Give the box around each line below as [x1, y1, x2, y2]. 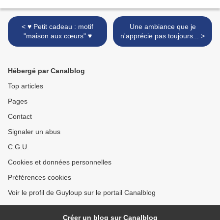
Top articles [8, 82, 43, 90]
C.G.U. [8, 143, 29, 151]
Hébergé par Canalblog [8, 67, 85, 75]
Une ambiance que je [129, 23, 196, 31]
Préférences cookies [8, 173, 71, 182]
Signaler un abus [8, 128, 60, 136]
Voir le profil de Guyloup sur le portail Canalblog [8, 189, 156, 197]
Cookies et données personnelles [8, 158, 111, 166]
